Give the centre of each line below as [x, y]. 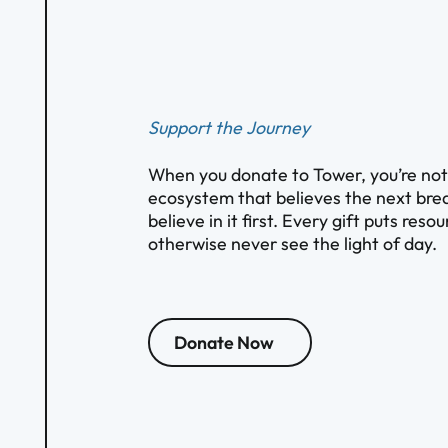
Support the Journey [229, 128]
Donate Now [223, 342]
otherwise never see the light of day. [292, 243]
